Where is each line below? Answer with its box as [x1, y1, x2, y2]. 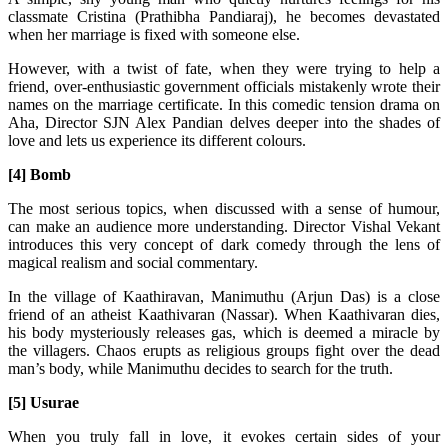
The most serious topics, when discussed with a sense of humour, [8, 199, 440, 217]
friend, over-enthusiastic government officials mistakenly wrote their [8, 77, 440, 95]
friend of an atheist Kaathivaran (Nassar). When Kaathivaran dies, [8, 305, 440, 323]
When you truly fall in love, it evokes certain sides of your [8, 427, 440, 445]
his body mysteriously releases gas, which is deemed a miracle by [8, 323, 440, 341]
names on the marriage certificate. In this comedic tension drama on [8, 95, 440, 113]
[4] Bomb [8, 165, 71, 183]
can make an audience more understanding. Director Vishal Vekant [8, 217, 440, 235]
